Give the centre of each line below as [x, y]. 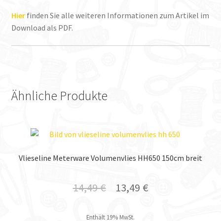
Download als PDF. [42, 27]
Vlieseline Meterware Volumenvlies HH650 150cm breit [110, 158]
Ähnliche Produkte [59, 95]
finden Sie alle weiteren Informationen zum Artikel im [118, 15]
